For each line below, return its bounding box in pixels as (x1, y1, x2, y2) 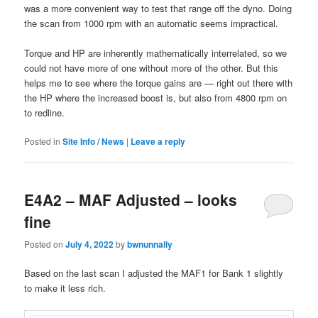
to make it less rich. (24, 280, 106, 295)
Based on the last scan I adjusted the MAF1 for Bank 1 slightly (24, 265, 284, 280)
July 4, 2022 (65, 237, 114, 251)
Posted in (24, 135, 61, 148)
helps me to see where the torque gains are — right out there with (24, 75, 293, 89)
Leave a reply (131, 135, 186, 148)
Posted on (24, 237, 66, 250)
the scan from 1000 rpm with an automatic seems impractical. (24, 16, 279, 30)
